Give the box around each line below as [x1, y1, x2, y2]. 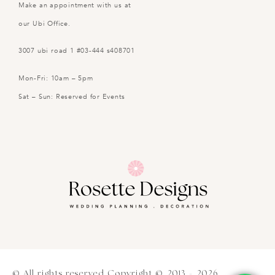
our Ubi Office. [18, 18, 71, 28]
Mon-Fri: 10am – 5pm [18, 73, 93, 83]
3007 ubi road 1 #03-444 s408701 [18, 46, 135, 56]
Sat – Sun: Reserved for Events [18, 91, 125, 101]
